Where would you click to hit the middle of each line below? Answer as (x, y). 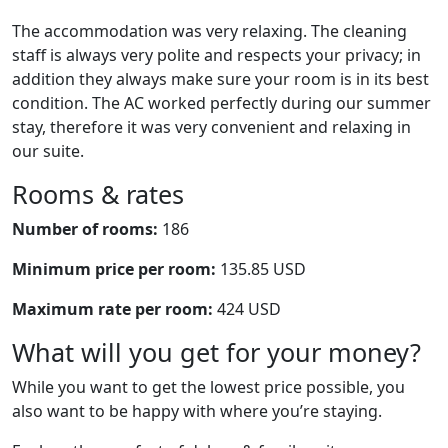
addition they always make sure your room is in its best (220, 79)
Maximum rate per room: (112, 309)
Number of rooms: (85, 229)
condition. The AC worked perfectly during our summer (221, 103)
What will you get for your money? (216, 352)
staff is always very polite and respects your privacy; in (216, 55)
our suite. (48, 151)
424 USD (247, 309)
